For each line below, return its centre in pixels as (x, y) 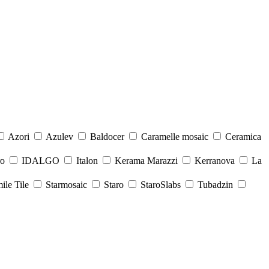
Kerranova (215, 161)
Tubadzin (215, 185)
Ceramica (243, 137)
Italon (87, 161)
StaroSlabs (161, 185)
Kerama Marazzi (146, 161)
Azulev (59, 137)
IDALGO (41, 161)
